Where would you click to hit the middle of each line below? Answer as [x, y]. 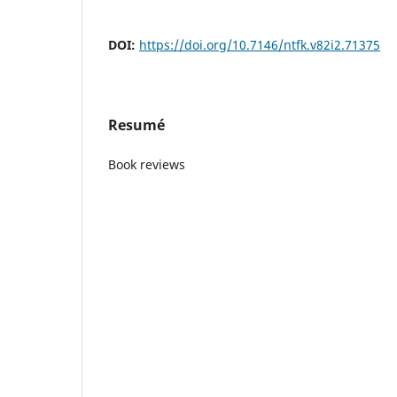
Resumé [136, 125]
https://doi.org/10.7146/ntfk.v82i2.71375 [260, 44]
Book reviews [147, 164]
